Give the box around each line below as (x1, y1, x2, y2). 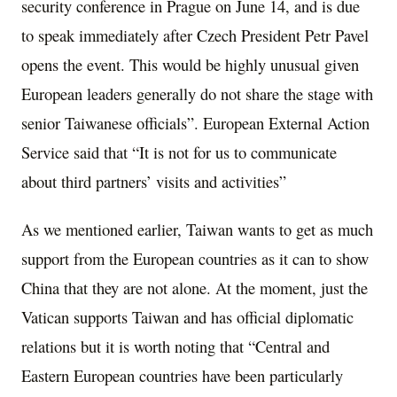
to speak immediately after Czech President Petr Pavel (21, 23, 369, 46)
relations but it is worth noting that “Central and (21, 334, 330, 357)
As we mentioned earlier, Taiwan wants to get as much (21, 217, 373, 240)
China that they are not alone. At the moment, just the (21, 276, 368, 299)
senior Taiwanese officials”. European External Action (21, 111, 370, 134)
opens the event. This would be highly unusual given (21, 52, 359, 75)
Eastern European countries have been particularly (21, 363, 343, 386)
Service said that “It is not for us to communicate (21, 140, 337, 163)
